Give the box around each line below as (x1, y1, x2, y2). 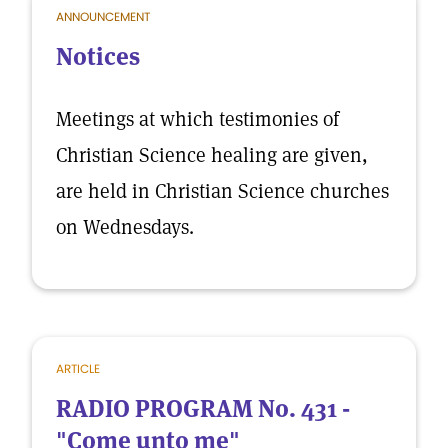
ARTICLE (56, 360, 100, 377)
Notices (56, 41, 140, 72)
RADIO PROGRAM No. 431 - (56, 393, 350, 424)
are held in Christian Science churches (56, 178, 389, 204)
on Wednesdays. (56, 214, 194, 240)
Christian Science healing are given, (56, 142, 368, 168)
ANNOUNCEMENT (56, 8, 150, 25)
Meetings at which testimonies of (56, 106, 339, 132)
